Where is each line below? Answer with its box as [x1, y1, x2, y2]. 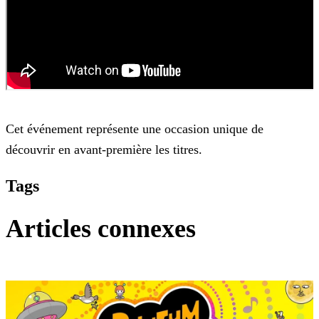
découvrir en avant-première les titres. [6, 142, 202, 157]
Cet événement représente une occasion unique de [6, 122, 263, 137]
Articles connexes [6, 214, 196, 244]
